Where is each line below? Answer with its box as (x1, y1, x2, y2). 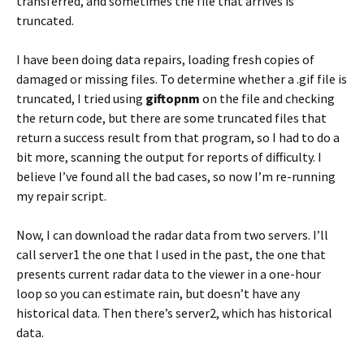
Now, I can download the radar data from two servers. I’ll (16, 227, 328, 243)
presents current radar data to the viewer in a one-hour (16, 266, 321, 282)
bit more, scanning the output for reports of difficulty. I (16, 149, 322, 165)
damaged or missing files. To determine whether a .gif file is (16, 71, 347, 87)
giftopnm (145, 90, 200, 106)
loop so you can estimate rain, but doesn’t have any (16, 285, 300, 301)
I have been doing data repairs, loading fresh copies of (16, 51, 314, 67)
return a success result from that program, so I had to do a (16, 129, 340, 145)
